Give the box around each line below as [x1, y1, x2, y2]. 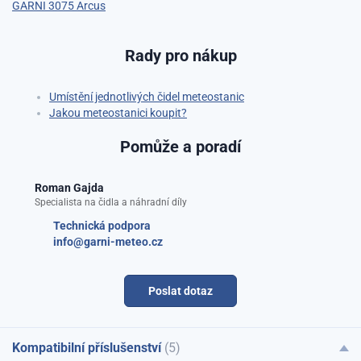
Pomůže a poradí [120, 136, 241, 156]
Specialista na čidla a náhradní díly [35, 196, 187, 208]
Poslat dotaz [148, 284, 213, 297]
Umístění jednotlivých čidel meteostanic [49, 89, 244, 103]
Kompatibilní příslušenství [12, 339, 164, 355]
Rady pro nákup [124, 45, 237, 65]
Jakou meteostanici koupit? [49, 106, 187, 119]
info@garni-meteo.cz [53, 234, 163, 248]
